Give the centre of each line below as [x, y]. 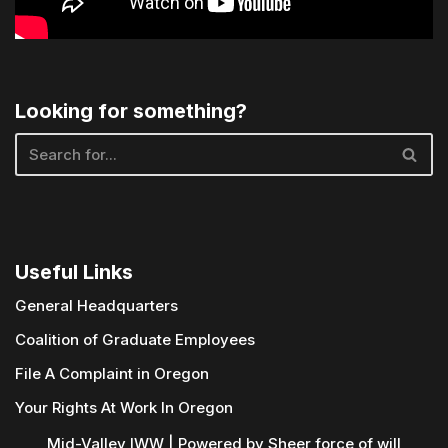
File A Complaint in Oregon [112, 373]
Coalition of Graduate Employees [135, 339]
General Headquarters [96, 305]
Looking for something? [131, 110]
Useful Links [74, 272]
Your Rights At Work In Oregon [124, 407]
